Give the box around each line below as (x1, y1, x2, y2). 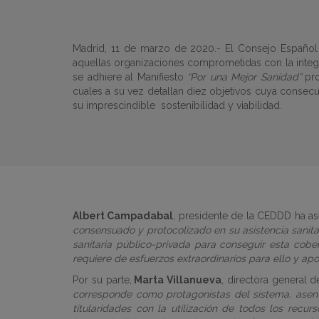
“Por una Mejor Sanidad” (187, 71, 301, 83)
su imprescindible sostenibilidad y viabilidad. (73, 100, 282, 111)
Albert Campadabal (73, 210, 174, 221)
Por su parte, (73, 274, 132, 286)
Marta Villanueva (131, 274, 221, 286)
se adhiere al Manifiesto (73, 71, 187, 83)
